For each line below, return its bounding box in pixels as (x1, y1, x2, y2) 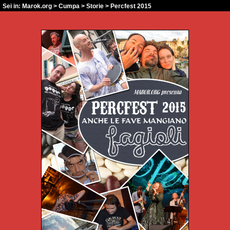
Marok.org (22, 3, 52, 10)
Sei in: (3, 3, 22, 10)
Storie (86, 3, 104, 10)
